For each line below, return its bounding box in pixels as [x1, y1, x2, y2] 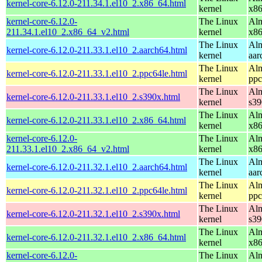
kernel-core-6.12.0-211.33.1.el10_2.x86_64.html [6, 115, 186, 125]
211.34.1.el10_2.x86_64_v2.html [6, 26, 129, 37]
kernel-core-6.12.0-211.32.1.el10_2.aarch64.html [6, 161, 187, 172]
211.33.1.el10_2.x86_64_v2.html [6, 143, 129, 154]
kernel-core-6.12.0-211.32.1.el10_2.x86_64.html [6, 232, 186, 242]
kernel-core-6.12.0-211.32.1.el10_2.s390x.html [6, 208, 180, 219]
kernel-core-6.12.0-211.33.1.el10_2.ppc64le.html [6, 68, 187, 78]
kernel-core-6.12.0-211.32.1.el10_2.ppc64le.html [6, 185, 187, 195]
